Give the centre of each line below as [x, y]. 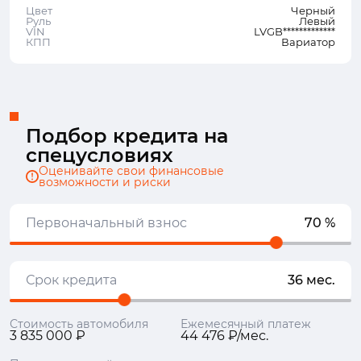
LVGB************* [295, 31]
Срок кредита [71, 280]
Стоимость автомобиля [79, 324]
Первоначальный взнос [106, 223]
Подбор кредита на [127, 136]
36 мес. [311, 280]
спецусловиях [100, 155]
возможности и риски [105, 182]
